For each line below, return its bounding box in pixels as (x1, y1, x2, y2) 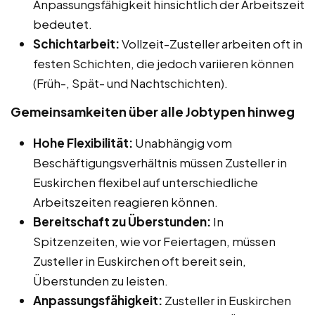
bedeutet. (33, 15, 92, 32)
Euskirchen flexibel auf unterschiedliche (33, 174, 258, 190)
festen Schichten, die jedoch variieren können (33, 55, 294, 71)
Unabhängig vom (133, 134, 232, 150)
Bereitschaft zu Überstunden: (33, 213, 211, 229)
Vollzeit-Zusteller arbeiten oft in (120, 35, 302, 51)
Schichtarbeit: (33, 35, 120, 51)
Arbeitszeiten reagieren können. (33, 193, 218, 210)
